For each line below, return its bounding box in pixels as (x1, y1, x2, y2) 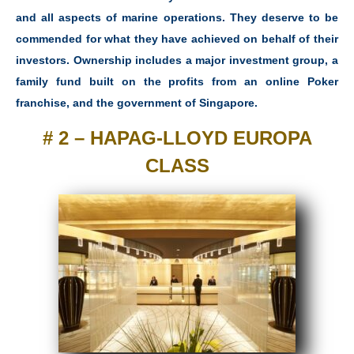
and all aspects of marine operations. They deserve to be (16, 11, 338, 24)
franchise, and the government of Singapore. (16, 96, 258, 110)
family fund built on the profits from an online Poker (16, 75, 338, 88)
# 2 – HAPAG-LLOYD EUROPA (42, 126, 312, 149)
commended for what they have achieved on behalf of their (16, 32, 338, 46)
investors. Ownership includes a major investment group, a (16, 54, 338, 67)
